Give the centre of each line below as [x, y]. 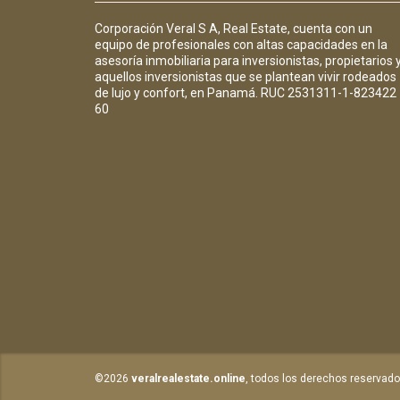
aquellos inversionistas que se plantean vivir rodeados [246, 76]
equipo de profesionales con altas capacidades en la [241, 44]
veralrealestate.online [188, 378]
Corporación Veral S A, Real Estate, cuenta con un [233, 28]
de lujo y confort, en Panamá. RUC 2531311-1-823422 [246, 92]
